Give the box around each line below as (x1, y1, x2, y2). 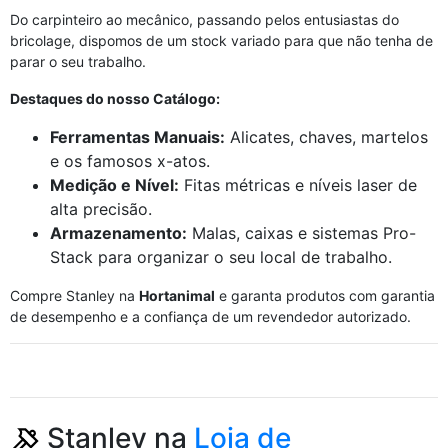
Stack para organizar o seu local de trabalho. (50, 247, 392, 267)
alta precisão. (50, 199, 152, 219)
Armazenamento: (50, 223, 187, 243)
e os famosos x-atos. (50, 151, 210, 171)
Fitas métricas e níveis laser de (179, 175, 417, 195)
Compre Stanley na (10, 287, 139, 304)
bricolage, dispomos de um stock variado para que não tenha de (10, 32, 433, 49)
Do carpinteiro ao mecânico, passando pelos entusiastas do (10, 11, 399, 28)
